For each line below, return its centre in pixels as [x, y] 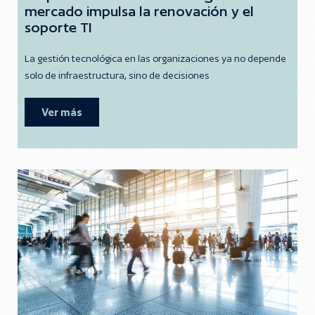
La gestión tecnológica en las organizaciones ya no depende [155, 58]
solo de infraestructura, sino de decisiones [117, 75]
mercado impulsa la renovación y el [139, 11]
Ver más [62, 112]
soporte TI [58, 27]
